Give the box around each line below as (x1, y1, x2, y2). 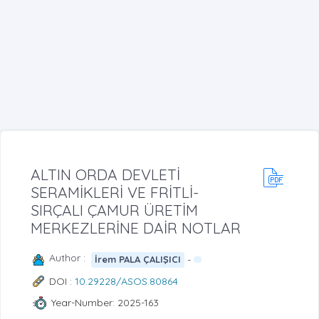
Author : (49, 251, 91, 264)
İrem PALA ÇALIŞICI (95, 253, 182, 266)
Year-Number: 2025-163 (51, 296, 159, 310)
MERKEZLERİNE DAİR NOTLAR (31, 218, 241, 237)
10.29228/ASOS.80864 (75, 274, 178, 288)
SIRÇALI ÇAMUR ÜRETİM (31, 200, 198, 219)
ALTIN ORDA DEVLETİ (31, 164, 180, 184)
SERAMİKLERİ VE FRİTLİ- (31, 182, 199, 202)
